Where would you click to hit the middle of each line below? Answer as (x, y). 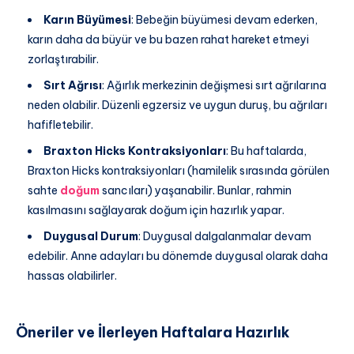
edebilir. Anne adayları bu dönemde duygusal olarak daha (178, 256)
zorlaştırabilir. (63, 60)
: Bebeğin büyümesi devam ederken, (224, 20)
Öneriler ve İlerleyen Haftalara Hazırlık (153, 332)
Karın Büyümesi (87, 20)
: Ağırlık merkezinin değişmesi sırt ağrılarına (214, 86)
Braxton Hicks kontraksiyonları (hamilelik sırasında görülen (179, 171)
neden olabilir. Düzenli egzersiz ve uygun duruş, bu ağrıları (177, 105)
